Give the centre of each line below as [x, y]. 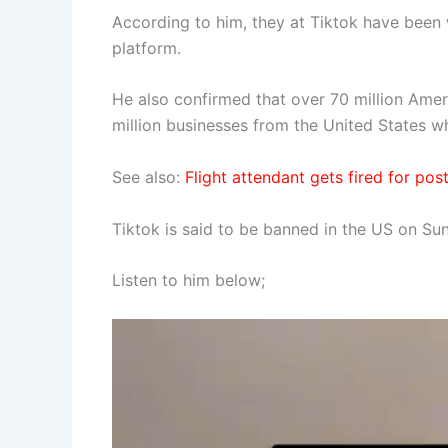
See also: [148, 176]
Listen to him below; [188, 280]
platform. [146, 47]
